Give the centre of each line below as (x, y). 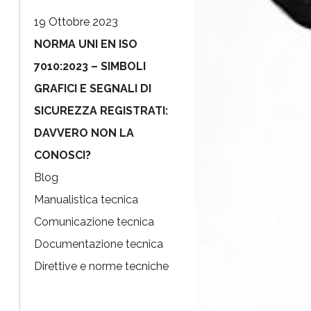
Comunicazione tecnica (94, 222)
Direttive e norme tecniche (101, 266)
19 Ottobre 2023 (76, 22)
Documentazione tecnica (99, 244)
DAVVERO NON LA (84, 133)
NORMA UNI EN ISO (86, 44)
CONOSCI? (62, 155)
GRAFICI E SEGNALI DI (93, 89)
